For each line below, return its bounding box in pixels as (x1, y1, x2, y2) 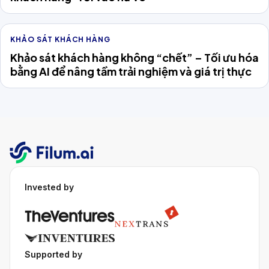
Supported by (25, 249, 82, 259)
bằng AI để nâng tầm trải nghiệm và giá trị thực (10, 64, 252, 78)
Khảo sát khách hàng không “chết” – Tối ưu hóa (10, 50, 259, 64)
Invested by (25, 181, 74, 192)
